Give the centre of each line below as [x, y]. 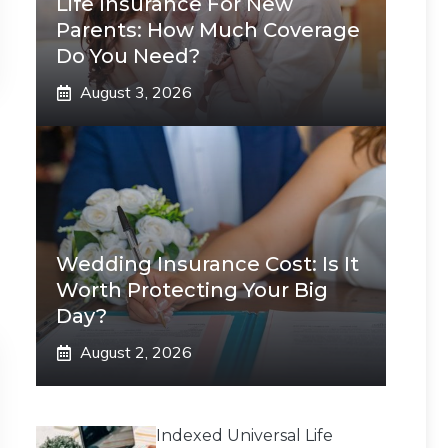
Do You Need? [128, 56]
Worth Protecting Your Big [192, 290]
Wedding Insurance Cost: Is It [207, 264]
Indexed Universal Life [244, 435]
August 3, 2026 [136, 92]
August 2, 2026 [136, 352]
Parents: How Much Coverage [208, 30]
